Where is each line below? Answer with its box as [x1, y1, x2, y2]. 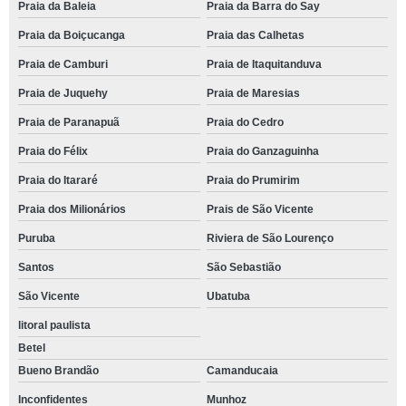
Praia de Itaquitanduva [206, 58, 322, 71]
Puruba [18, 232, 55, 245]
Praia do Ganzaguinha [206, 145, 319, 158]
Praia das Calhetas [206, 29, 304, 42]
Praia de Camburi [18, 58, 108, 71]
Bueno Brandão [18, 364, 99, 377]
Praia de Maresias [206, 87, 300, 100]
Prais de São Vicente [206, 203, 314, 216]
